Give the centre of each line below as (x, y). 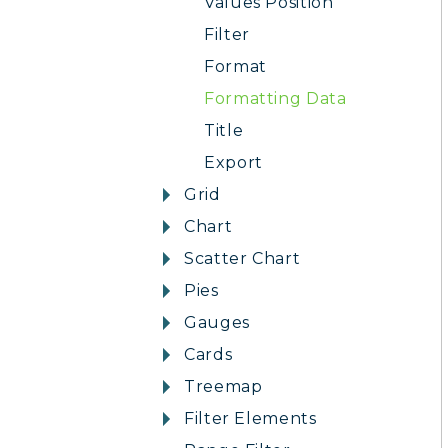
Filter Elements (250, 418)
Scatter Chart (242, 258)
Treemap (223, 386)
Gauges (217, 322)
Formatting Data (275, 98)
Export (233, 162)
